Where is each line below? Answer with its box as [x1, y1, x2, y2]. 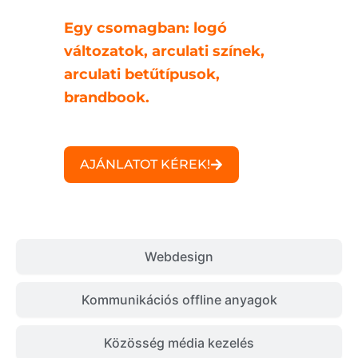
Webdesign [145, 249, 213, 265]
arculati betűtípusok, [64, 65, 220, 83]
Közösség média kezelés [104, 335, 254, 352]
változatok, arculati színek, [64, 42, 265, 60]
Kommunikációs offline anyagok [81, 292, 277, 308]
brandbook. [64, 88, 149, 106]
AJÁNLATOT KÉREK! [80, 157, 210, 173]
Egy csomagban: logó [64, 18, 227, 37]
